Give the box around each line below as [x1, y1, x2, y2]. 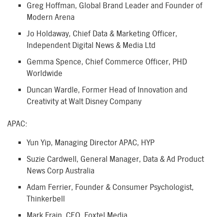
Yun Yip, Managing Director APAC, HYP [27, 138, 155, 147]
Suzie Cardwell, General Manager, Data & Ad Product [27, 155, 204, 164]
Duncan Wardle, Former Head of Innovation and [27, 85, 187, 94]
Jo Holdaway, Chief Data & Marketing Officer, [27, 29, 177, 38]
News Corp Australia [27, 166, 94, 175]
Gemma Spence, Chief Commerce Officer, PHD [27, 57, 187, 66]
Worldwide [27, 69, 62, 78]
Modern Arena [27, 13, 75, 22]
